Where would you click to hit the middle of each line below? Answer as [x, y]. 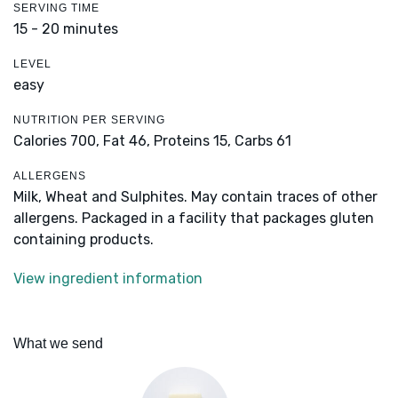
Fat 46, [127, 141]
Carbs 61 [263, 141]
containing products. [84, 240]
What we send [58, 344]
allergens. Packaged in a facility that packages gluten [194, 219]
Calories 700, [58, 141]
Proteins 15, [192, 141]
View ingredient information [108, 279]
